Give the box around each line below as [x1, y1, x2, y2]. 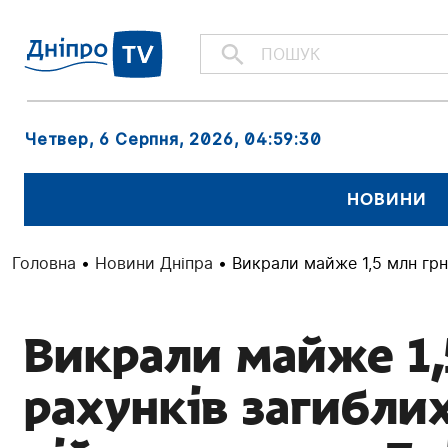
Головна [12, 252, 76, 273]
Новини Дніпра [95, 252, 213, 273]
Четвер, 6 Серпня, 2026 [24, 128, 234, 149]
